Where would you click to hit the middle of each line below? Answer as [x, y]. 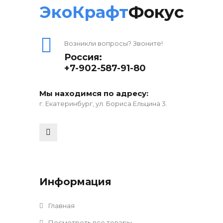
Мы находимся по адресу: [94, 94]
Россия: [83, 57]
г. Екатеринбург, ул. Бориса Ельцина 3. [103, 104]
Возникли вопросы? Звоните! [113, 44]
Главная [61, 206]
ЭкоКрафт [84, 12]
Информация [75, 182]
